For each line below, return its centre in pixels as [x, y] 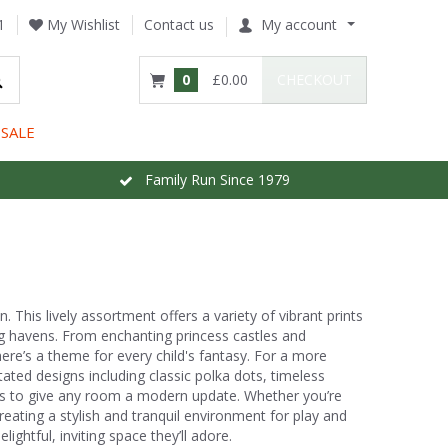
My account [299, 24]
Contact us [179, 24]
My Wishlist [81, 24]
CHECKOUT [314, 79]
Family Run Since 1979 [211, 179]
